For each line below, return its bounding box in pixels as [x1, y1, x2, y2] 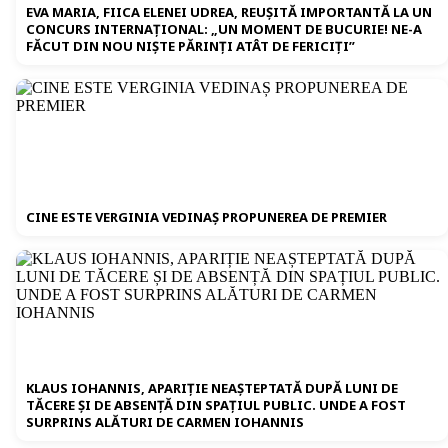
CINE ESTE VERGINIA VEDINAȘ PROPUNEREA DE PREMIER [26, 208, 387, 227]
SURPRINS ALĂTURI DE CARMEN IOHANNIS [26, 413, 304, 432]
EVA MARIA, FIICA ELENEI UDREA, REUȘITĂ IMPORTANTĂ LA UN [26, 3, 432, 22]
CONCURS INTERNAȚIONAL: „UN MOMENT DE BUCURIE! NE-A [26, 20, 422, 39]
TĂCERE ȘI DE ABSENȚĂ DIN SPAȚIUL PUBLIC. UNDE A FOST [26, 396, 406, 415]
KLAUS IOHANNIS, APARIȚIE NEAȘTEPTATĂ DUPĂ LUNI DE [26, 379, 398, 398]
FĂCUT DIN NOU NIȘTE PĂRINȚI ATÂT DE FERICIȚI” [26, 37, 355, 56]
